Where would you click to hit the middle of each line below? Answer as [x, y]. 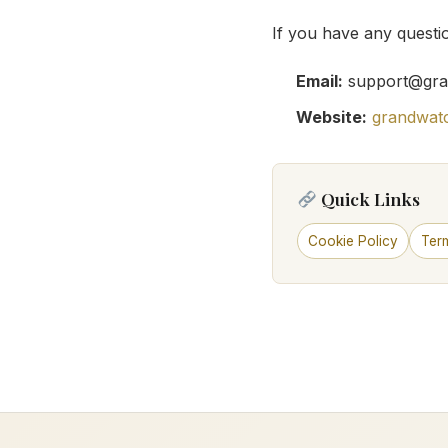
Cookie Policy [353, 240]
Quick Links [369, 198]
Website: [331, 116]
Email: [319, 80]
